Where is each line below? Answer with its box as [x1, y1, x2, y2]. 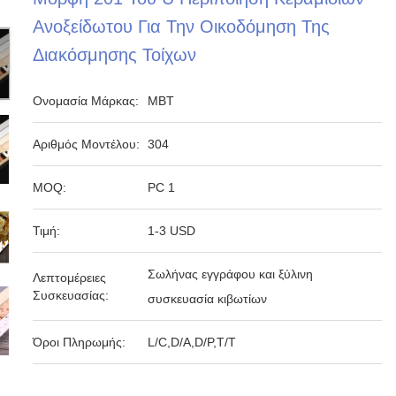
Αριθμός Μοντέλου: [33, 137, 141, 151]
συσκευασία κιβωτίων [148, 292, 268, 306]
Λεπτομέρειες [33, 270, 107, 285]
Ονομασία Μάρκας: [33, 94, 140, 108]
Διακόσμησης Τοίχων [33, 45, 197, 65]
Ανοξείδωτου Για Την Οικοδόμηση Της [33, 17, 331, 36]
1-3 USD [148, 224, 196, 238]
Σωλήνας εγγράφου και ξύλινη [148, 267, 314, 281]
